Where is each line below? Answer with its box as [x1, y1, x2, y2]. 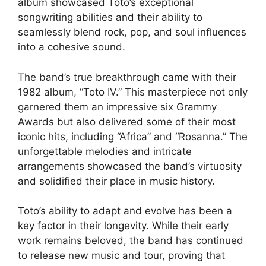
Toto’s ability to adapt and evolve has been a [18, 205, 232, 217]
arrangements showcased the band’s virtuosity [18, 160, 242, 172]
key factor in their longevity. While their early [18, 220, 229, 232]
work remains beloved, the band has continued [18, 235, 243, 246]
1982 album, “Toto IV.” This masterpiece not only [18, 85, 248, 98]
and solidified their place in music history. [18, 175, 215, 187]
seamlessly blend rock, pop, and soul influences [18, 26, 246, 38]
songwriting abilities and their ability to [18, 11, 202, 23]
